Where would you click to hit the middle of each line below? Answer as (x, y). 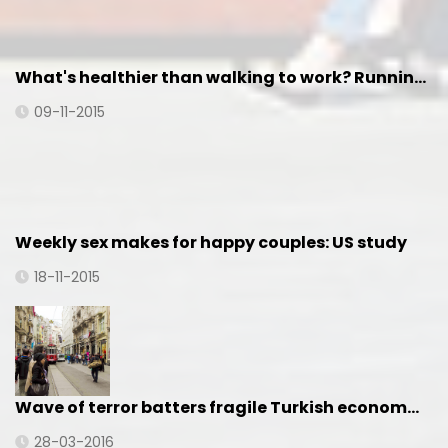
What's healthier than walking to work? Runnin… (220, 77)
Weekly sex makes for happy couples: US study (211, 242)
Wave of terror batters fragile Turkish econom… (217, 407)
